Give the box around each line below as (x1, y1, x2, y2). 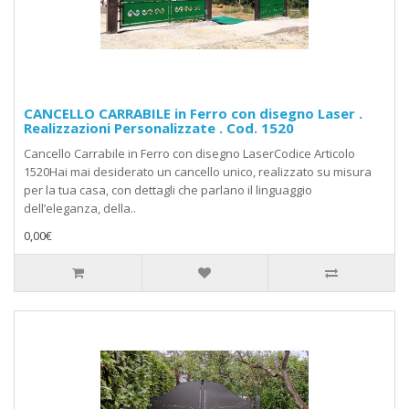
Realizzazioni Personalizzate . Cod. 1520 (24, 119, 294, 138)
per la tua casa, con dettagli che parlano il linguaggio (24, 182, 312, 199)
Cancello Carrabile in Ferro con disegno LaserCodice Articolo (24, 145, 355, 163)
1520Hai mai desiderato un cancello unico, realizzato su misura (24, 163, 372, 181)
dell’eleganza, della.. (24, 200, 136, 217)
